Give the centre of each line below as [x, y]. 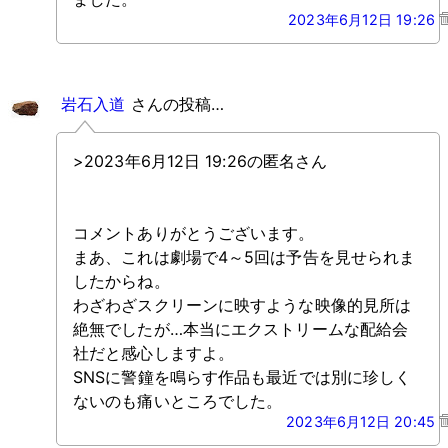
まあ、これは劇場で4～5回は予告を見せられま [244, 257]
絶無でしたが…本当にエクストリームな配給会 [241, 329]
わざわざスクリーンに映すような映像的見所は [242, 305]
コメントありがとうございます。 [194, 233]
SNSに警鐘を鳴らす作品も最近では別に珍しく [242, 377]
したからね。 [121, 281]
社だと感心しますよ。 [153, 353]
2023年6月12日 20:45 [362, 422]
